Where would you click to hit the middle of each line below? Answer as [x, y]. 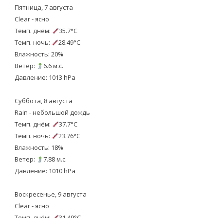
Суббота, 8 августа [43, 101]
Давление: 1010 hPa [45, 171]
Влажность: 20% [39, 54]
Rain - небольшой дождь [52, 113]
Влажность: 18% [39, 148]
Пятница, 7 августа [44, 8]
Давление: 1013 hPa [45, 78]
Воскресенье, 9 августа [50, 194]
